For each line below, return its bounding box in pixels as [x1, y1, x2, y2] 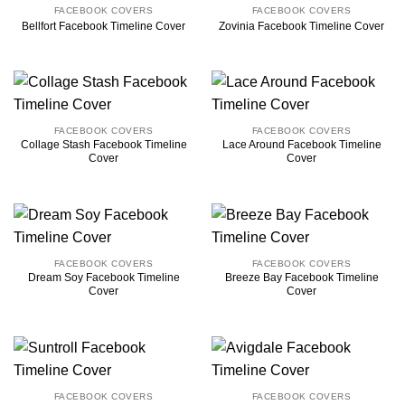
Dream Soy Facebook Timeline [27, 271, 180, 285]
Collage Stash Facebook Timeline [20, 138, 187, 152]
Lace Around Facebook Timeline [221, 138, 381, 152]
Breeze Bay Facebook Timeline [224, 271, 379, 285]
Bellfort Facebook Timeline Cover [22, 19, 185, 33]
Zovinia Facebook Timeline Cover [219, 19, 384, 33]
